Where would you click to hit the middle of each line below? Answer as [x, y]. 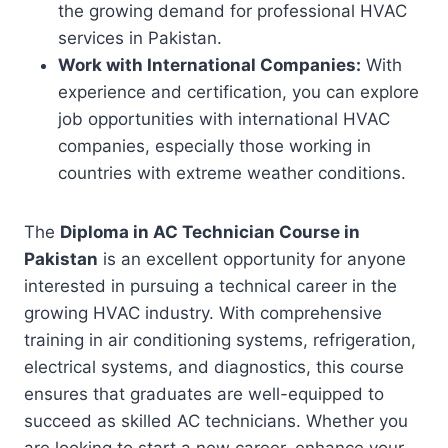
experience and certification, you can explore [238, 92]
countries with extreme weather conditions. [232, 173]
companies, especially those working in [214, 146]
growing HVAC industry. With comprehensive [203, 313]
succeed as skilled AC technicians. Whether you [216, 421]
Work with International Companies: [209, 65]
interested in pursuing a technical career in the [210, 286]
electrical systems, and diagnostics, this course [214, 367]
